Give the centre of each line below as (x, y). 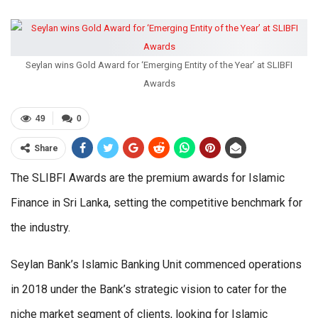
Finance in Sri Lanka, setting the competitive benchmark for (157, 202)
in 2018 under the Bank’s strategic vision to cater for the (149, 289)
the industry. (40, 227)
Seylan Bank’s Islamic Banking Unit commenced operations (156, 264)
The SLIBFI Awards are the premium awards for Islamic (148, 177)
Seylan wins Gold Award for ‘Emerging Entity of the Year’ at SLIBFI (159, 65)
